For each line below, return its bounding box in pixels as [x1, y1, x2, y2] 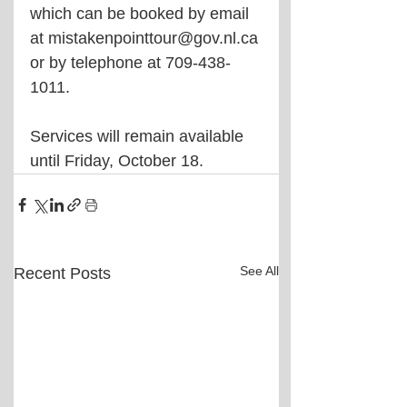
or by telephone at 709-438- [30, 54, 231, 73]
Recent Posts [14, 264, 111, 283]
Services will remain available [30, 127, 248, 146]
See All [240, 263, 279, 279]
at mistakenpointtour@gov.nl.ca [30, 29, 263, 48]
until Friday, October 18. [30, 152, 203, 171]
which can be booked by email [30, 5, 253, 24]
